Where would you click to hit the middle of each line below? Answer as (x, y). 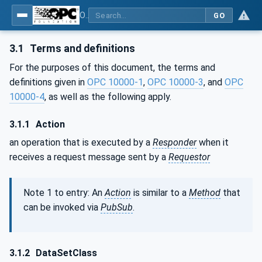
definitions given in (48, 82)
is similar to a (160, 193)
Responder (175, 143)
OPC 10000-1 (115, 82)
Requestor (189, 157)
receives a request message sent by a (89, 157)
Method (205, 193)
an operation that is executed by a (81, 143)
